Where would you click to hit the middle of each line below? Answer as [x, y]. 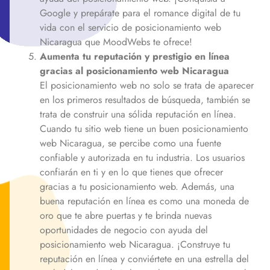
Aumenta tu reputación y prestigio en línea [135, 56]
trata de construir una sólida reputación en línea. [138, 114]
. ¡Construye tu [201, 244]
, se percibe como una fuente [162, 143]
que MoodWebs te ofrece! [137, 42]
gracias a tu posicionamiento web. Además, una [137, 186]
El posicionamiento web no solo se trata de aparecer [147, 85]
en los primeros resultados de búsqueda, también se [145, 99]
